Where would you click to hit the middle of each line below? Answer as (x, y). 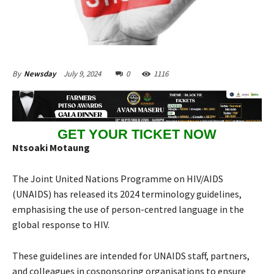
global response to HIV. (61, 225)
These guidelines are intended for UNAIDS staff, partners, (131, 256)
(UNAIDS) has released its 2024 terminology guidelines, (127, 194)
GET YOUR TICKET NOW (137, 134)
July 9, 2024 (82, 74)
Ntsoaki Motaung (51, 148)
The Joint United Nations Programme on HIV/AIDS (118, 179)
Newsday (40, 74)
